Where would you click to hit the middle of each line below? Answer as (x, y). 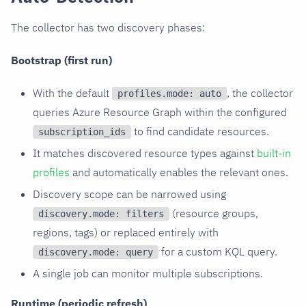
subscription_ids (82, 132)
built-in (274, 153)
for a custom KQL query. (218, 251)
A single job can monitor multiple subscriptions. (148, 273)
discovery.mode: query (96, 252)
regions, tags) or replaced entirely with (126, 232)
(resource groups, (214, 213)
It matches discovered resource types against (145, 153)
